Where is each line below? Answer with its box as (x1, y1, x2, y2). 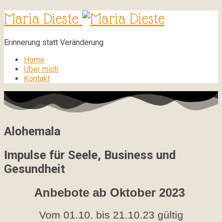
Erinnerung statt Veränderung (4, 37, 104, 47)
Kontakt (24, 73, 50, 83)
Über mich (24, 64, 58, 74)
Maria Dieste (4, 10, 78, 27)
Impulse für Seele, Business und (4, 148, 176, 162)
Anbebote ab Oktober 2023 (34, 185, 188, 199)
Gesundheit (4, 162, 65, 176)
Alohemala (4, 124, 60, 138)
